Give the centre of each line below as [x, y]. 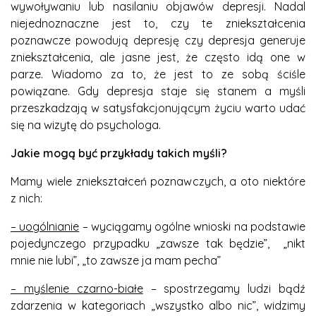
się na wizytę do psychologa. [86, 124]
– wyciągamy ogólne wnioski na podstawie [193, 226]
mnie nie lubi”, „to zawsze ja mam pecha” [116, 260]
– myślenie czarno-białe [77, 288]
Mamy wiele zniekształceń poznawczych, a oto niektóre [158, 181]
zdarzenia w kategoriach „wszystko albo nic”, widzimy [158, 305]
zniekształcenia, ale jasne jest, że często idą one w [158, 57]
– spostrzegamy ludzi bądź [224, 288]
